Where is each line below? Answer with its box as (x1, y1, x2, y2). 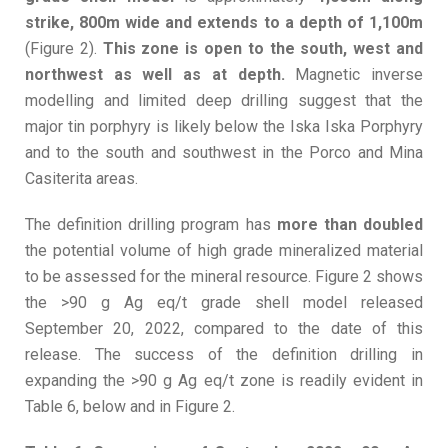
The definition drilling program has (25, 215, 277, 235)
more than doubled (276, 215, 424, 235)
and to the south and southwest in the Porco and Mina (25, 143, 423, 163)
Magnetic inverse (295, 65, 424, 85)
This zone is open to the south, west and (102, 39, 424, 59)
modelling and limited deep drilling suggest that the (25, 91, 423, 111)
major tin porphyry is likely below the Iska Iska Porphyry (25, 117, 423, 137)
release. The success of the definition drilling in (25, 345, 423, 365)
